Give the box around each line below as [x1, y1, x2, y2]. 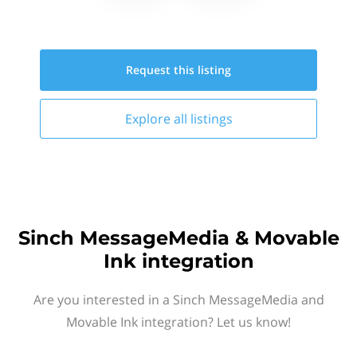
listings [190, 110, 233, 127]
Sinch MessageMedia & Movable [18, 226, 339, 249]
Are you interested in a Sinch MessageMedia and [33, 291, 324, 308]
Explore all [124, 110, 190, 127]
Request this [126, 62, 198, 77]
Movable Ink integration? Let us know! [66, 313, 291, 331]
